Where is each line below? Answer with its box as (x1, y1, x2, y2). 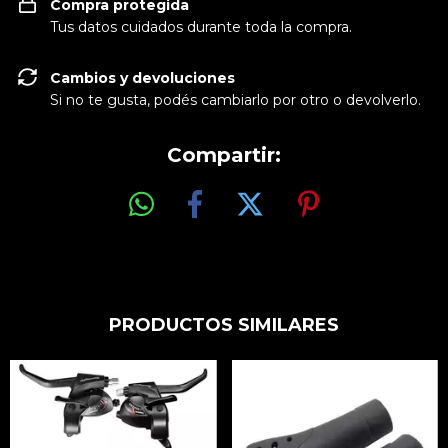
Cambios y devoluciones (50, 69, 235, 87)
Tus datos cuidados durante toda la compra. (50, 18, 352, 36)
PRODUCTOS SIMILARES (109, 313, 339, 336)
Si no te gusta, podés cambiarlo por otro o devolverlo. (50, 91, 421, 109)
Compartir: (167, 143, 281, 167)
